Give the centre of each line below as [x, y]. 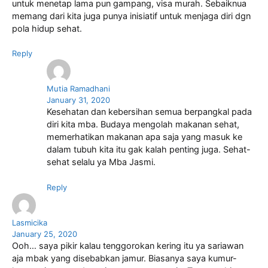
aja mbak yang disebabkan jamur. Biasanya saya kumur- [124, 259]
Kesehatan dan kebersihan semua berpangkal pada [149, 112]
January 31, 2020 [78, 100]
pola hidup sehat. [47, 28]
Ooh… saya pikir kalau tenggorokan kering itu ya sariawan [128, 246]
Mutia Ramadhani [78, 89]
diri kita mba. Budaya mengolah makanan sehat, [143, 125]
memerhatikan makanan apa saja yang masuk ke [144, 137]
